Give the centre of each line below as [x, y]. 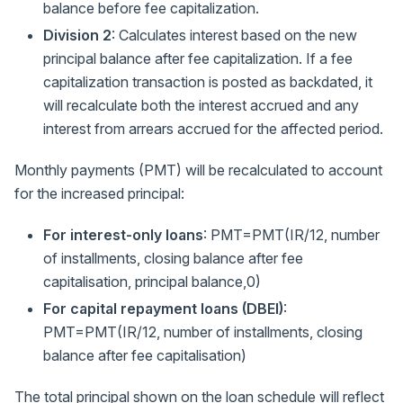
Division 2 [77, 36]
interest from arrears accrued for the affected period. [213, 129]
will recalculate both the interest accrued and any [201, 106]
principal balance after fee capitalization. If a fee [198, 59]
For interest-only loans [123, 235]
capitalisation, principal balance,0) [152, 282]
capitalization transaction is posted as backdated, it [208, 82]
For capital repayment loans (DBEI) [163, 309]
